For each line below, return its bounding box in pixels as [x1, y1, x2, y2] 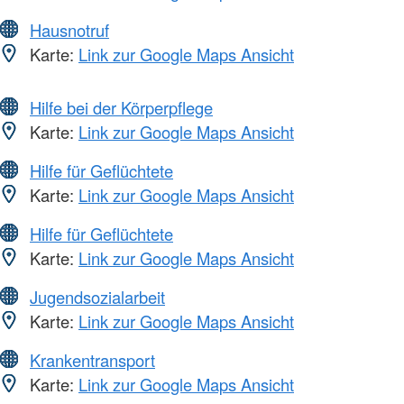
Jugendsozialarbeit [30, 285, 165, 309]
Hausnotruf [30, 18, 109, 42]
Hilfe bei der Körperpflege [30, 96, 213, 120]
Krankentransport [30, 348, 155, 372]
